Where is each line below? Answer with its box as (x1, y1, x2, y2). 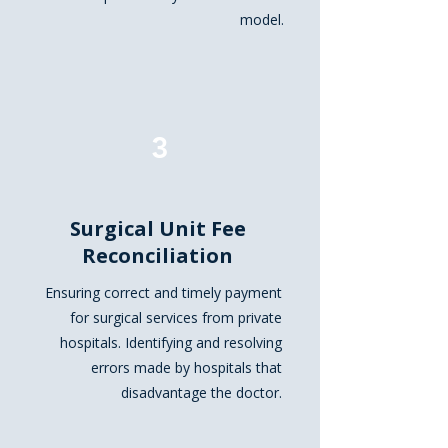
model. (240, 10, 284, 29)
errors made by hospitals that (91, 358, 282, 377)
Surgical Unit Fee (69, 215, 246, 242)
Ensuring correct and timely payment (45, 283, 282, 302)
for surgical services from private (70, 308, 282, 327)
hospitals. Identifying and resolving (60, 333, 282, 352)
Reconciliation (82, 242, 233, 269)
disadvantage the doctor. (121, 383, 282, 402)
